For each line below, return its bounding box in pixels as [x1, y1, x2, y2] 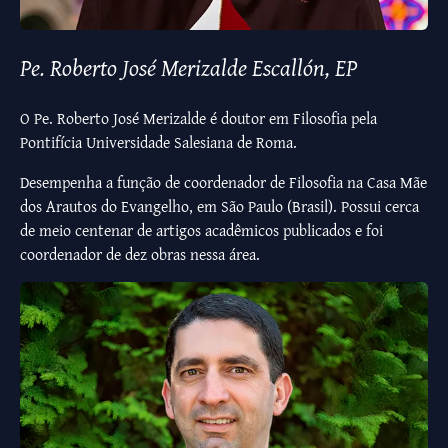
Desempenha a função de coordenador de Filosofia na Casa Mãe [20, 170, 427, 195]
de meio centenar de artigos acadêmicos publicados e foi [20, 218, 383, 243]
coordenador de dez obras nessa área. [20, 242, 260, 267]
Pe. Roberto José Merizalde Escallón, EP [20, 50, 357, 86]
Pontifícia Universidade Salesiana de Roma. [20, 130, 297, 155]
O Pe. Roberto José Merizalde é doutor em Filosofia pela [20, 106, 377, 131]
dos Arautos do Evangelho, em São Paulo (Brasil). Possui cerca [20, 194, 419, 219]
